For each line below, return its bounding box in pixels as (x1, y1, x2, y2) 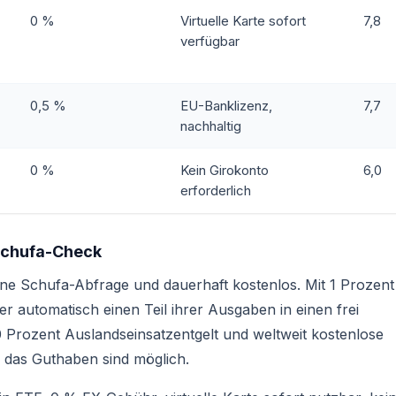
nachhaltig (180, 118, 241, 134)
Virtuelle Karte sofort (180, 12, 306, 29)
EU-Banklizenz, (180, 97, 272, 114)
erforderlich (180, 182, 251, 199)
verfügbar (180, 33, 240, 49)
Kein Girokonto (180, 162, 269, 179)
